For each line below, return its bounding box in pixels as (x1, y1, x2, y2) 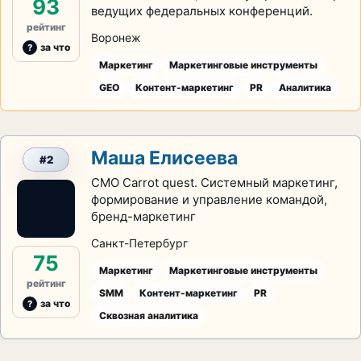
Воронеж (91, 31, 141, 44)
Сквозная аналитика (99, 309, 198, 322)
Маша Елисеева (91, 147, 238, 169)
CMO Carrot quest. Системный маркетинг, (91, 175, 338, 190)
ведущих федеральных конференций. (91, 3, 313, 19)
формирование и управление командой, (91, 192, 327, 207)
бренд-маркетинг (91, 209, 196, 224)
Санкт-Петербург (91, 236, 188, 250)
